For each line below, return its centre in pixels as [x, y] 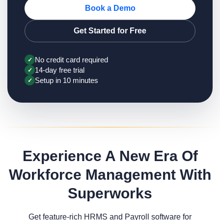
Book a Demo [110, 8]
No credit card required [71, 60]
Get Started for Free [110, 31]
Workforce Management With [110, 175]
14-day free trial [60, 70]
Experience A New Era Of [110, 156]
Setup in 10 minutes [67, 80]
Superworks [110, 193]
